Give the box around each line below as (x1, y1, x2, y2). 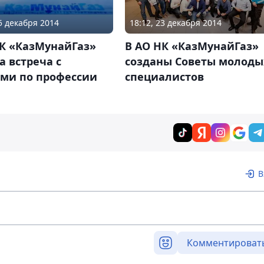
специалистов (124, 70, 204, 84)
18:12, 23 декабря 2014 (129, 17, 222, 29)
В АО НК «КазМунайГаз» (124, 39, 259, 54)
